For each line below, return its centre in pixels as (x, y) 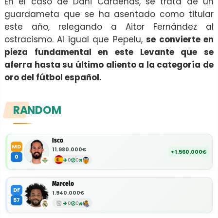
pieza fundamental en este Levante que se (109, 52)
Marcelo (63, 184)
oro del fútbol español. (53, 78)
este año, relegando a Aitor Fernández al (109, 27)
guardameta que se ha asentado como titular (109, 14)
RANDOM (37, 110)
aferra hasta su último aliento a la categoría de (109, 65)
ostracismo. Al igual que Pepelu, (75, 40)
